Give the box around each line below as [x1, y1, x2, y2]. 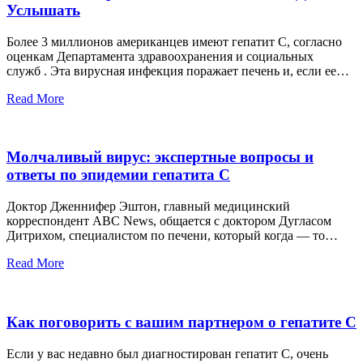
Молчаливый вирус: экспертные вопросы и [6, 148, 314, 166]
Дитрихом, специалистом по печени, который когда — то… [6, 228, 338, 243]
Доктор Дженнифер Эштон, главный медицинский [6, 199, 290, 214]
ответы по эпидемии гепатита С [6, 166, 230, 184]
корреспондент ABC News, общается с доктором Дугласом [6, 214, 331, 228]
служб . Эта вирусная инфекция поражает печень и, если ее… [6, 63, 349, 78]
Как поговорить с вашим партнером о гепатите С [6, 313, 357, 331]
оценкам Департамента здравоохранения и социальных [6, 49, 314, 63]
